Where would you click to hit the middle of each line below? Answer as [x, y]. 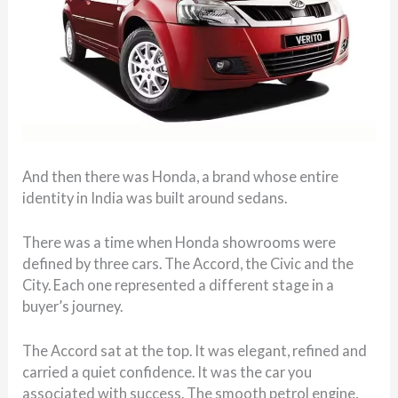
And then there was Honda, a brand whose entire [181, 176]
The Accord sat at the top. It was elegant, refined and [195, 351]
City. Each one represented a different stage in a [179, 284]
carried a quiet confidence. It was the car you [167, 372]
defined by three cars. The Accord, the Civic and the [188, 263]
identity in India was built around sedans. [155, 197]
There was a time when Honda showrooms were [179, 242]
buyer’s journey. [73, 306]
